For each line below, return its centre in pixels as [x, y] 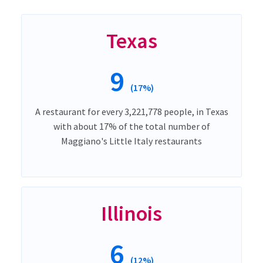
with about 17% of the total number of [131, 126]
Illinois [131, 213]
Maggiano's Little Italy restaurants [131, 141]
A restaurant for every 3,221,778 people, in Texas [131, 111]
